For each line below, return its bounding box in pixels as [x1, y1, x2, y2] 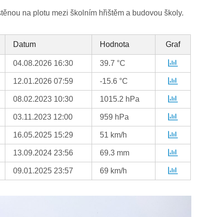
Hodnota [100, 40, 130, 49]
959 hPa [100, 113, 129, 122]
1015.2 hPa [100, 95, 140, 104]
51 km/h [100, 131, 127, 139]
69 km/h [100, 167, 127, 175]
